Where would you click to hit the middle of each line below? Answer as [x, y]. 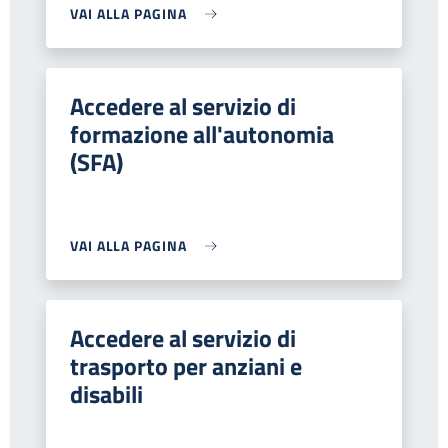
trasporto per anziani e [186, 366]
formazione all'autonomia [202, 134]
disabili [106, 394]
